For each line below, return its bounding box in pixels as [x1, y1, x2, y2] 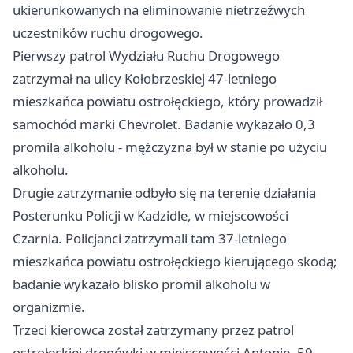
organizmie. [13, 297, 85, 316]
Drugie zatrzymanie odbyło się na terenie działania [13, 183, 316, 202]
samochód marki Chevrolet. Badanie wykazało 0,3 [13, 114, 315, 133]
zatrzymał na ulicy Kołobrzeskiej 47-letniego [13, 69, 277, 87]
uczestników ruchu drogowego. [13, 23, 203, 42]
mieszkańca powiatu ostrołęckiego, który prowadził [13, 91, 322, 110]
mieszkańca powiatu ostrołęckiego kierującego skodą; [13, 251, 337, 270]
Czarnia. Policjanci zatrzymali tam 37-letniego [13, 229, 287, 247]
